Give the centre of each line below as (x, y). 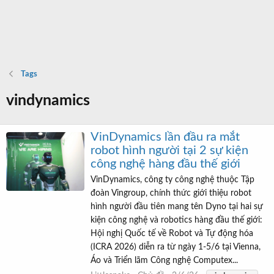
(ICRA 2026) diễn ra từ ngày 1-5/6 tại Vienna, (176, 247)
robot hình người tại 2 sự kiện (169, 151)
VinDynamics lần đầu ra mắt (165, 137)
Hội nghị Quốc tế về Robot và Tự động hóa (172, 233)
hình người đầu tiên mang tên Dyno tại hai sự (177, 206)
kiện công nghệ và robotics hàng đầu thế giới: (176, 220)
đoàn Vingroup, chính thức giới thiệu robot (171, 193)
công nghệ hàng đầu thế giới (165, 164)
